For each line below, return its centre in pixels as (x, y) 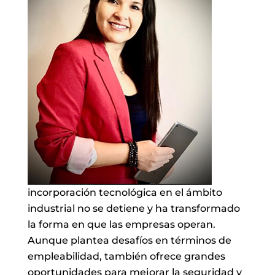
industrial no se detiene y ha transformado (134, 208)
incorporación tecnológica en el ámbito (125, 192)
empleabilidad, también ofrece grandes (126, 256)
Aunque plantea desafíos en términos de (129, 240)
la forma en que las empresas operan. (121, 224)
